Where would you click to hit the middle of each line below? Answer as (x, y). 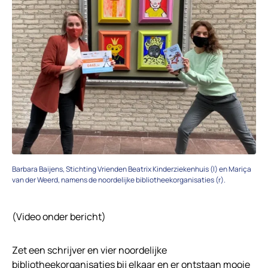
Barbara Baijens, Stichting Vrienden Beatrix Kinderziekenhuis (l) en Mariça (132, 169)
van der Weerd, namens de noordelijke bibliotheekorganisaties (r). (119, 179)
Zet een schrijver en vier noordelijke (89, 250)
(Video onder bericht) (59, 216)
